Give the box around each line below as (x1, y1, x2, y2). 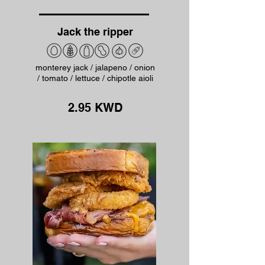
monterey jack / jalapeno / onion (35, 63, 155, 72)
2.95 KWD (68, 101, 122, 115)
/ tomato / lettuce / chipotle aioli (37, 73, 153, 83)
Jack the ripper (57, 25, 133, 38)
